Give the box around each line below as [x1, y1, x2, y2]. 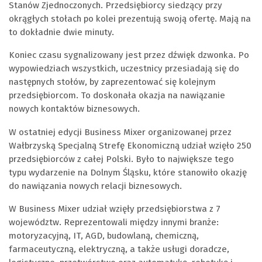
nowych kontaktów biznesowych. [9, 104, 140, 115]
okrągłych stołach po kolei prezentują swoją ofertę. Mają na [9, 13, 251, 24]
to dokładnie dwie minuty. [9, 26, 114, 37]
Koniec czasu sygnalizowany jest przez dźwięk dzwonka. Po [9, 50, 249, 61]
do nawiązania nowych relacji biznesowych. [9, 180, 182, 191]
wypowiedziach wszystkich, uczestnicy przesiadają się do [9, 63, 239, 74]
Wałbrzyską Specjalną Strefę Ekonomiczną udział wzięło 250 [9, 140, 251, 151]
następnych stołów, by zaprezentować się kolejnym [9, 77, 216, 88]
